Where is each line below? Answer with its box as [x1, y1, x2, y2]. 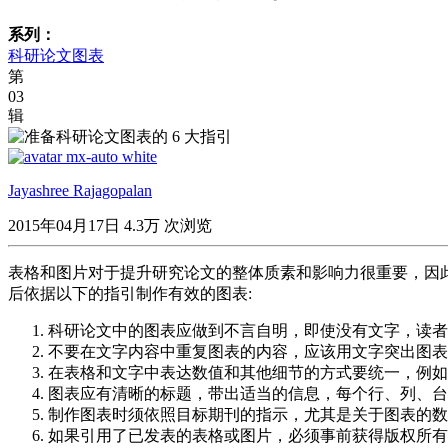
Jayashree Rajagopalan [8, 181, 152, 199]
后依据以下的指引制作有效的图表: [8, 284, 252, 302]
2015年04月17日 [8, 216, 124, 234]
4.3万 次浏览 [124, 216, 212, 234]
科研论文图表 [8, 46, 104, 64]
